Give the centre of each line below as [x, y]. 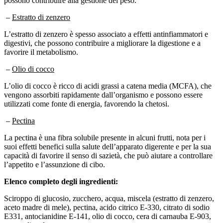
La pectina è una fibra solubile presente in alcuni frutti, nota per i [105, 128]
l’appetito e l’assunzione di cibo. [55, 155]
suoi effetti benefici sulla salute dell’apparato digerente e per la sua [108, 137]
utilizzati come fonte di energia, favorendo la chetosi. [87, 95]
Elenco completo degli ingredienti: [61, 172]
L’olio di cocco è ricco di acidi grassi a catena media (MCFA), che [108, 77]
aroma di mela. [27, 216]
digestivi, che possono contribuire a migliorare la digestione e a [102, 34]
